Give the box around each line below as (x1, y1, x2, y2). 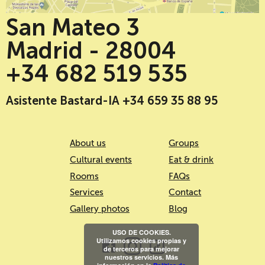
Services (70, 187, 104, 198)
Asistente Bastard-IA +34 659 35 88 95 (6, 93, 218, 108)
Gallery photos (70, 203, 130, 215)
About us (70, 138, 106, 149)
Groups (169, 138, 199, 149)
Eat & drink (169, 154, 214, 165)
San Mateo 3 (6, 14, 140, 42)
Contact (169, 187, 202, 198)
